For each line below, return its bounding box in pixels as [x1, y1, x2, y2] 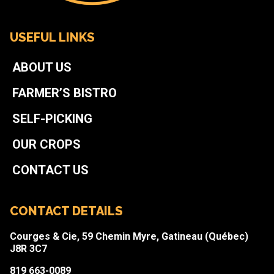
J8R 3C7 [9, 242, 47, 254]
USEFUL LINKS [9, 29, 95, 45]
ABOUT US [12, 59, 72, 75]
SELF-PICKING [12, 111, 92, 126]
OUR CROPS [12, 136, 81, 152]
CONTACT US [12, 162, 89, 177]
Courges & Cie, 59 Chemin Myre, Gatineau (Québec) [9, 230, 248, 242]
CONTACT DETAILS [9, 203, 123, 218]
